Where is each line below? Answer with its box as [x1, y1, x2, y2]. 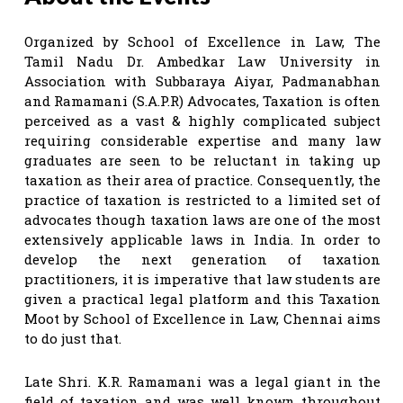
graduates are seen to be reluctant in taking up [24, 150, 381, 169]
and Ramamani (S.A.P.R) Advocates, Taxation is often [24, 91, 381, 110]
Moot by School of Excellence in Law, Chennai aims [24, 309, 381, 327]
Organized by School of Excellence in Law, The [24, 31, 381, 50]
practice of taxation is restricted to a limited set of [24, 190, 381, 209]
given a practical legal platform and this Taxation [24, 289, 381, 308]
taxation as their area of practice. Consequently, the [24, 170, 381, 189]
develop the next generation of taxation [24, 249, 381, 268]
